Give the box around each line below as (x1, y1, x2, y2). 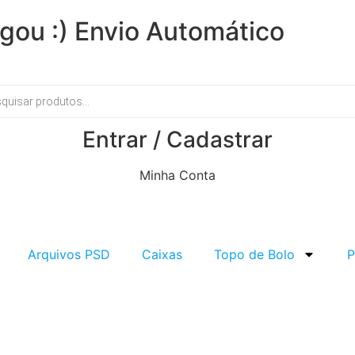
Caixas (141, 246, 182, 262)
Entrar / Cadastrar (82, 126, 273, 153)
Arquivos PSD (27, 246, 110, 262)
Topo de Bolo (213, 246, 295, 262)
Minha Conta (139, 167, 216, 183)
